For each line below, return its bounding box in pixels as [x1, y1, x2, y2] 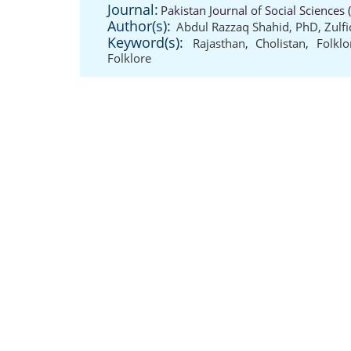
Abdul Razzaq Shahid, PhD [176, 19, 318, 34]
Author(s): [107, 16, 171, 35]
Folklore [107, 50, 151, 66]
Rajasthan [193, 35, 246, 51]
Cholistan [255, 35, 306, 51]
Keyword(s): [107, 33, 183, 52]
